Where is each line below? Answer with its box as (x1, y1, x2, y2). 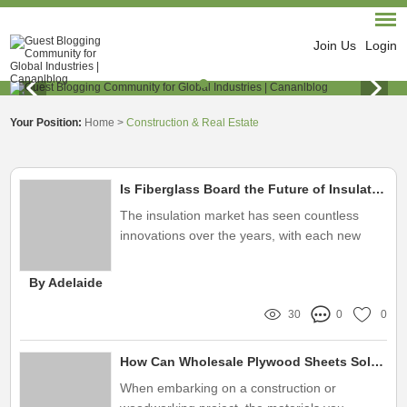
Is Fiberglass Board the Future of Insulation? (372, 182, 385, 196)
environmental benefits (120, 268, 252, 283)
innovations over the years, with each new (120, 228, 362, 243)
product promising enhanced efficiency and (120, 248, 368, 263)
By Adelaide (29, 275, 104, 290)
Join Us (313, 38, 356, 53)
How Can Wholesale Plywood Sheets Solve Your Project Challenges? (371, 353, 384, 369)
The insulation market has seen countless (120, 208, 360, 223)
